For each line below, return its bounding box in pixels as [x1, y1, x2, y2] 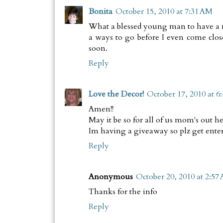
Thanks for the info [88, 186, 157, 198]
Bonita [88, 6, 112, 17]
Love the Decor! [88, 89, 144, 100]
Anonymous [88, 171, 133, 183]
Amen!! [88, 104, 113, 115]
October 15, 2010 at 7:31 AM [115, 6, 213, 17]
